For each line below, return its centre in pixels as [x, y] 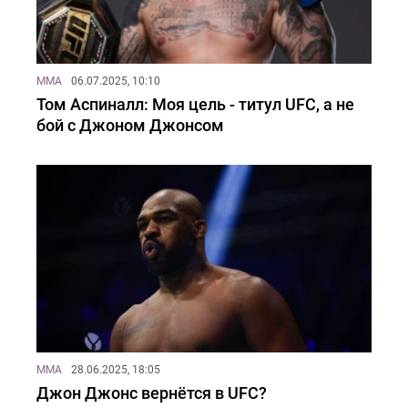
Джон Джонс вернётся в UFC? [152, 393]
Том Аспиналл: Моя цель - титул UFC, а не [195, 104]
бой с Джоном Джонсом [130, 125]
